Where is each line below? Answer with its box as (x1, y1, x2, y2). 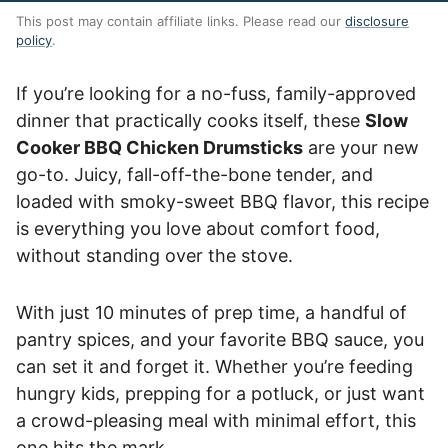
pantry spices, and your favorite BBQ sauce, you (16, 329, 424, 350)
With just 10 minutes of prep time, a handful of (16, 302, 407, 323)
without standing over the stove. (16, 245, 293, 266)
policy (16, 32, 52, 48)
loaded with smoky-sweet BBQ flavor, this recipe (16, 191, 429, 212)
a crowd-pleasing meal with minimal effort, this (16, 410, 416, 431)
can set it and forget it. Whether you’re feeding (16, 356, 413, 377)
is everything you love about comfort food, (16, 218, 380, 239)
